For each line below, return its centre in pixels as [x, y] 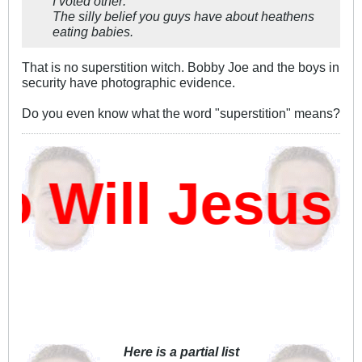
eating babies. [93, 32]
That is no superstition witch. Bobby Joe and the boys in [181, 67]
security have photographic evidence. [128, 83]
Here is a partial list [181, 352]
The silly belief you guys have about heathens [183, 17]
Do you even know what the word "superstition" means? [181, 114]
